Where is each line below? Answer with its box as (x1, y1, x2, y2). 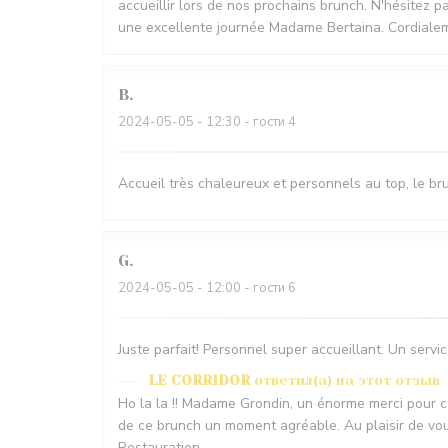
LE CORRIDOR (148, 372, 250, 389)
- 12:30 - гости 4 (194, 113, 296, 132)
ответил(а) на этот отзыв (254, 372, 440, 389)
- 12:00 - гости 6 (194, 279, 296, 298)
